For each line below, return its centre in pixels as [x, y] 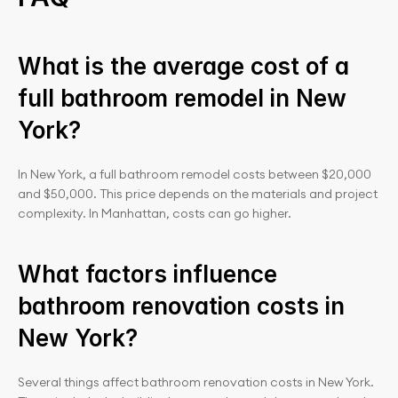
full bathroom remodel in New [182, 98]
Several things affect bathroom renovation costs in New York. [196, 382]
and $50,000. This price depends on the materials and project [198, 194]
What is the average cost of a [183, 66]
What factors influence [147, 274]
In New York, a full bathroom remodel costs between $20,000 [195, 174]
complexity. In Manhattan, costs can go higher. [155, 213]
